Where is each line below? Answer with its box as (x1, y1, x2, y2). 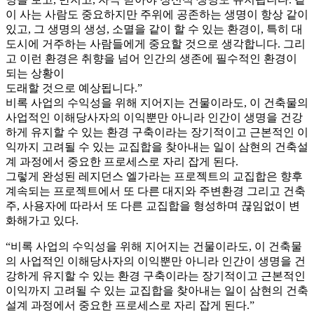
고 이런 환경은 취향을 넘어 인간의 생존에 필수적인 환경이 (6, 52, 297, 64)
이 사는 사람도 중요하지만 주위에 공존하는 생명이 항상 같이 (6, 8, 308, 20)
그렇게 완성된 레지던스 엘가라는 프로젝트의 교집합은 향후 (6, 170, 303, 182)
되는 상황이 (6, 67, 64, 79)
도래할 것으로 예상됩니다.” (6, 81, 142, 94)
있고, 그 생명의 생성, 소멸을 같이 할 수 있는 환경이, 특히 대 (6, 22, 303, 35)
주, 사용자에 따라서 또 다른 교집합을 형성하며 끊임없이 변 (6, 199, 300, 212)
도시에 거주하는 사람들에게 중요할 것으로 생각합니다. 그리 (6, 37, 306, 50)
